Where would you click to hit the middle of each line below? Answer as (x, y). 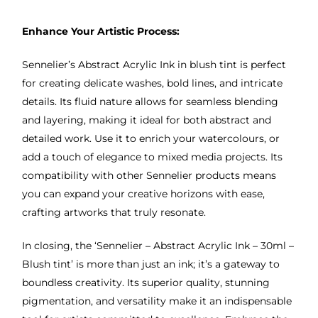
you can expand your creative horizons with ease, (143, 194)
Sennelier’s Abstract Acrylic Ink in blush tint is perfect (154, 65)
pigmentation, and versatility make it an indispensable (157, 301)
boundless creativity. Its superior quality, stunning (146, 283)
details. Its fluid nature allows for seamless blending (150, 102)
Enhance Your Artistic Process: (100, 32)
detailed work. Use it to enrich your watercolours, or (150, 139)
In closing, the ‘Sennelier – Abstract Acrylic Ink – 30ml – (158, 246)
